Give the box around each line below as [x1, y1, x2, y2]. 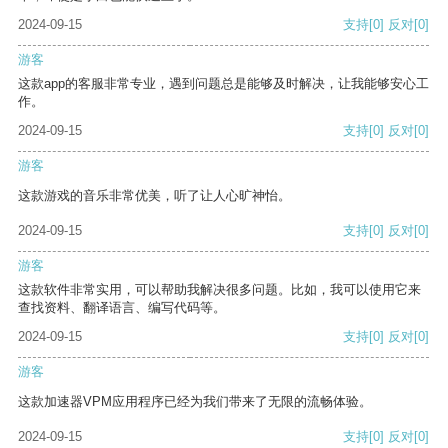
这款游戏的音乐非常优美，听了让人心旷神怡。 [18, 188, 291, 204]
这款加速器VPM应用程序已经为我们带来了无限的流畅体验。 [18, 394, 372, 410]
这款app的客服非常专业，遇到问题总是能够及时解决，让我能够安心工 [18, 76, 429, 92]
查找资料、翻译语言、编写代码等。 [18, 300, 226, 316]
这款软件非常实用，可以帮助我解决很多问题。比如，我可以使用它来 [18, 282, 421, 298]
